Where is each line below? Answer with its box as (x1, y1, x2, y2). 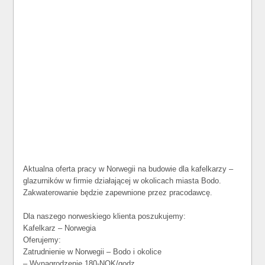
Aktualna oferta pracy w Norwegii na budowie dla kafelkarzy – (23, 164, 234, 173)
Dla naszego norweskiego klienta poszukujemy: (23, 212, 186, 221)
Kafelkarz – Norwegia (23, 224, 96, 232)
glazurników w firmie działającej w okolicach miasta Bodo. (23, 176, 222, 185)
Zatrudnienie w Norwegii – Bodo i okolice (23, 247, 162, 256)
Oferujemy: (23, 235, 62, 244)
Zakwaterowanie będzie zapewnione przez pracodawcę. (23, 188, 213, 197)
